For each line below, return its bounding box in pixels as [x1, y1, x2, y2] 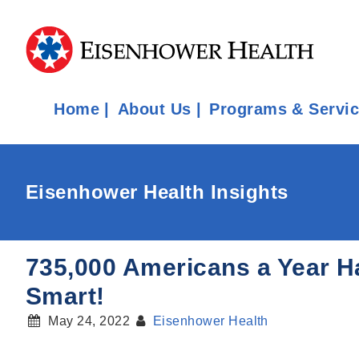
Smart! [26, 283, 105, 309]
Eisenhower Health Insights [26, 181, 288, 203]
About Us [117, 100, 192, 118]
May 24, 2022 [48, 314, 131, 328]
